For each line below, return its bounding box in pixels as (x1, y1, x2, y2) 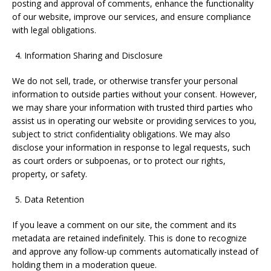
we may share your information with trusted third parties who (12, 102, 253, 113)
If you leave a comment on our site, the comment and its (12, 219, 237, 230)
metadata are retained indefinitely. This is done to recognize (12, 232, 247, 244)
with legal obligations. (12, 24, 96, 36)
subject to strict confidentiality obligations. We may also (12, 128, 230, 140)
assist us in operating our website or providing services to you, (12, 115, 256, 126)
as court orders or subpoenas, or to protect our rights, (12, 155, 226, 166)
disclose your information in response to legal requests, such (12, 142, 250, 153)
